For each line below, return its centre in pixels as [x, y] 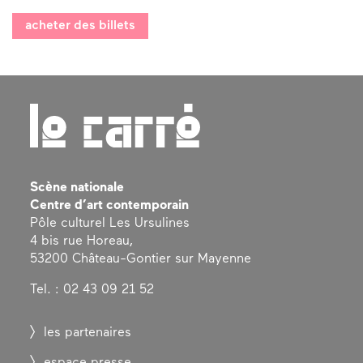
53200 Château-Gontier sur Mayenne [141, 259]
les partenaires [88, 333]
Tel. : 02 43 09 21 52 [92, 290]
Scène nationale [77, 188]
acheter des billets [80, 26]
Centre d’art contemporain [110, 205]
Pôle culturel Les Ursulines [110, 223]
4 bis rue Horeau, [82, 241]
